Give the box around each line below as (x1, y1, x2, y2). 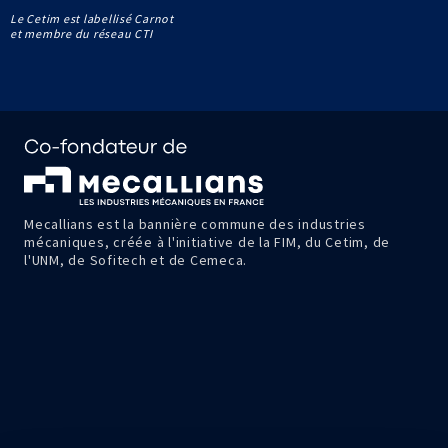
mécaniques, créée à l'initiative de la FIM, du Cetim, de (24, 232, 390, 251)
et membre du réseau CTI (10, 25, 153, 41)
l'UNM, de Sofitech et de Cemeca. (24, 250, 247, 269)
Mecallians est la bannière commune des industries (24, 214, 366, 233)
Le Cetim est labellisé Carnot (10, 10, 174, 26)
